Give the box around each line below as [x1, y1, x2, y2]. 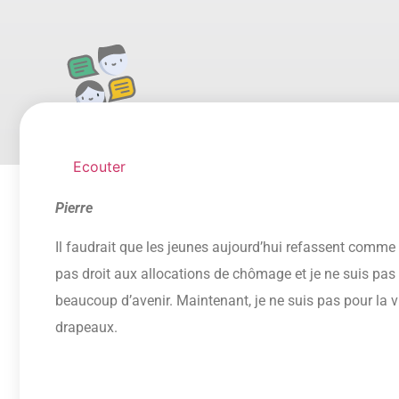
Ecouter [73, 158, 126, 175]
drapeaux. [55, 319, 118, 337]
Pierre [55, 199, 93, 216]
